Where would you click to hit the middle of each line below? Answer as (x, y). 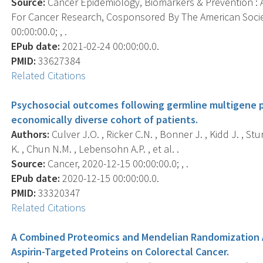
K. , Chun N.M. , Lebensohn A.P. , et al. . (95, 149)
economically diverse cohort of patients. (105, 119)
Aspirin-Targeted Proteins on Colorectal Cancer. (120, 251)
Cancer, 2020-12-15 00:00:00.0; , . (117, 163)
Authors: (31, 134)
